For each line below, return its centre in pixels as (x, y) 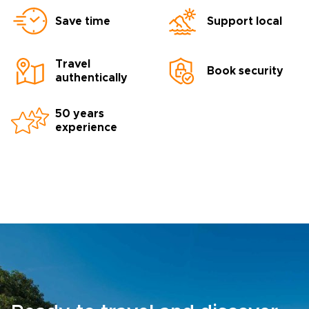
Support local (245, 21)
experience (86, 128)
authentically (91, 78)
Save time (83, 21)
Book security (245, 71)
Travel (73, 64)
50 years (80, 114)
